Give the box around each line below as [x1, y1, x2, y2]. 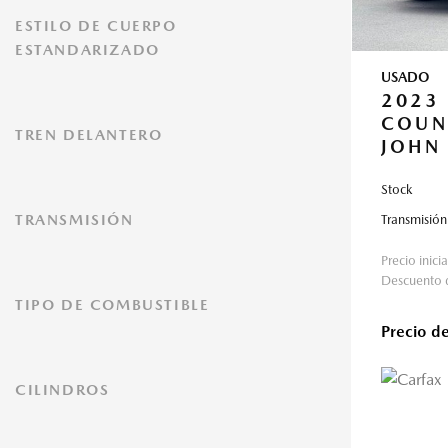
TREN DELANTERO [15, 126, 163, 143]
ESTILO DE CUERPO [15, 17, 177, 34]
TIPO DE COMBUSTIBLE [15, 296, 210, 313]
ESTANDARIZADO [15, 41, 160, 58]
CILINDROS [15, 381, 110, 398]
